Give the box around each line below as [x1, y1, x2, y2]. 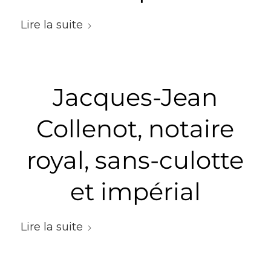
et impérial [70, 177, 201, 206]
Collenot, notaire [36, 114, 235, 143]
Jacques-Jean [53, 82, 218, 112]
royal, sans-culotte [27, 145, 244, 175]
